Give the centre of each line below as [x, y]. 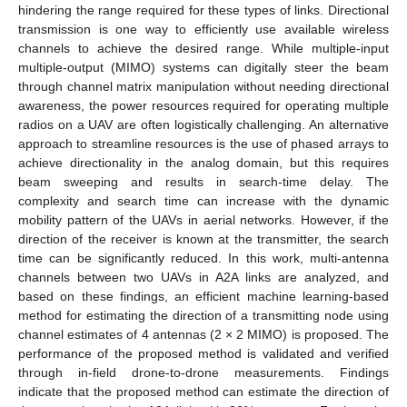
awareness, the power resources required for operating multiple [203, 105]
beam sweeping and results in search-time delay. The [203, 181]
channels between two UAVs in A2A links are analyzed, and [203, 277]
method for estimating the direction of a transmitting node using [203, 315]
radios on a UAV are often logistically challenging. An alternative [203, 124]
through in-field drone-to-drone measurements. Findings [203, 372]
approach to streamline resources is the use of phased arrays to [203, 143]
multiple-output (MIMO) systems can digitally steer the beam [203, 67]
